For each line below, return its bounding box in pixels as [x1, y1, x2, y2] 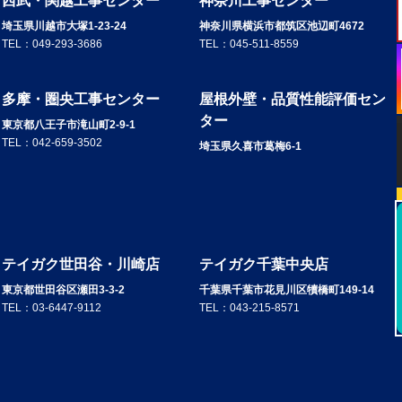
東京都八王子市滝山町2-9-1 [2, 118, 135, 132]
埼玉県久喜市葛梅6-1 [199, 140, 301, 153]
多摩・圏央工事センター [2, 92, 160, 108]
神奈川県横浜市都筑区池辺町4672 [199, 20, 364, 33]
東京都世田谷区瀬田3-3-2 [2, 284, 125, 297]
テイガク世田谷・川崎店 [2, 257, 160, 273]
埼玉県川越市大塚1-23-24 [2, 20, 127, 33]
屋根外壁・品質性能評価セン [199, 92, 386, 108]
